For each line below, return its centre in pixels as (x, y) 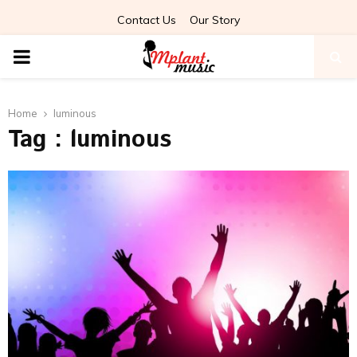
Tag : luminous (90, 140)
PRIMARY (55, 56)
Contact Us (147, 20)
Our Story (215, 20)
